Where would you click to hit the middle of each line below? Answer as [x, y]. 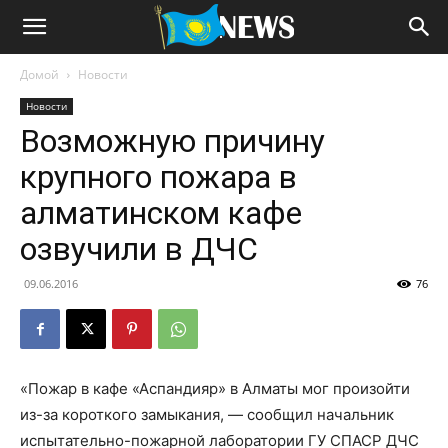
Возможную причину [172, 141]
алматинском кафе [161, 213]
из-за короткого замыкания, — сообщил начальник [207, 414]
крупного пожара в [158, 177]
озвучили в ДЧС [139, 249]
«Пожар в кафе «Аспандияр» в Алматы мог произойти [215, 388]
